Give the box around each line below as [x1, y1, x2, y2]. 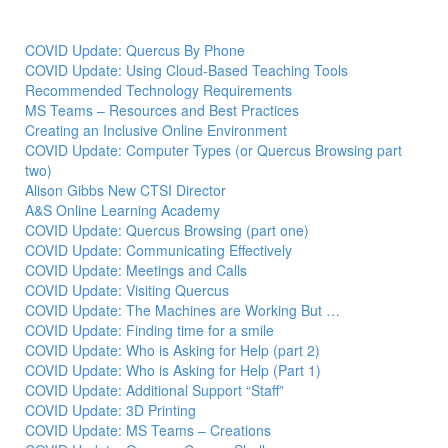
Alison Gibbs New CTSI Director [25, 179, 226, 200]
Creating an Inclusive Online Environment [25, 119, 287, 140]
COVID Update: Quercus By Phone [25, 39, 245, 60]
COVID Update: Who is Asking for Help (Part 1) [25, 359, 321, 380]
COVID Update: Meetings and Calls [25, 259, 247, 280]
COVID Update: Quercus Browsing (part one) [25, 219, 309, 240]
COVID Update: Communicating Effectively [25, 239, 292, 260]
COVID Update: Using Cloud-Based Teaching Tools [25, 59, 348, 80]
